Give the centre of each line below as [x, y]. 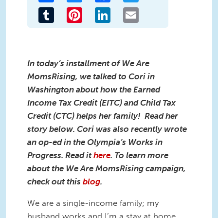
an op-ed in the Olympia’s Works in [95, 142]
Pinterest [98, 11]
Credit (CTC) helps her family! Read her [103, 116]
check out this [54, 181]
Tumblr [66, 11]
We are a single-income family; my [93, 203]
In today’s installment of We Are [88, 63]
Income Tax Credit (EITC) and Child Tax [101, 102]
